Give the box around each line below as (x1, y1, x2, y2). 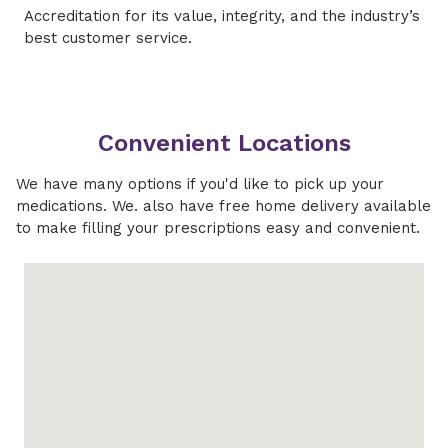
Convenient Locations (97, 128, 351, 157)
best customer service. (24, 28, 192, 47)
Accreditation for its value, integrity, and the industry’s (24, 6, 420, 25)
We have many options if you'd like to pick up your (16, 174, 384, 193)
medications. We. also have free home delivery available (16, 196, 431, 215)
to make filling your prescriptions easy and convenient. (16, 218, 420, 237)
